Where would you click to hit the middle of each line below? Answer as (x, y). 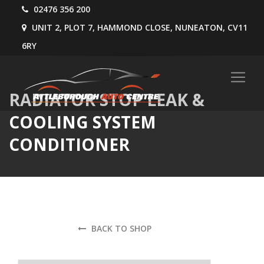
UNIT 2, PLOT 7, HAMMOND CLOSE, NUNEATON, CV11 (138, 27)
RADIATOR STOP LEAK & (107, 100)
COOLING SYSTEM (82, 122)
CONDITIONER (69, 144)
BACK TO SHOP (120, 228)
